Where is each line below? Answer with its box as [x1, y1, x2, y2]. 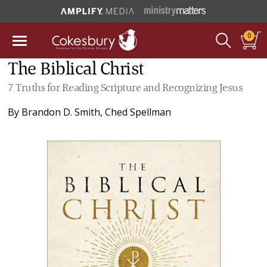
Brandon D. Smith [21, 105, 101, 119]
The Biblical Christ [8, 61, 144, 79]
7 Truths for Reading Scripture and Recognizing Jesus [8, 83, 243, 94]
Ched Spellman [105, 105, 172, 119]
